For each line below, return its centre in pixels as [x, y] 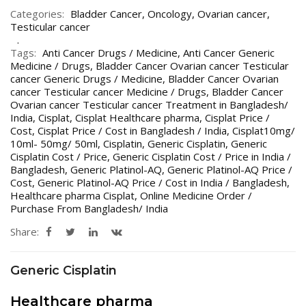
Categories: [37, 13]
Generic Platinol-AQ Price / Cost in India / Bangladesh [162, 182]
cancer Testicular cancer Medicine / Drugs [108, 91]
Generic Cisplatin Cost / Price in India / [202, 156]
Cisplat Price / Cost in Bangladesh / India [132, 130]
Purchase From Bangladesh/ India [89, 208]
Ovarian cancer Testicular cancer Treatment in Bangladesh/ [149, 104]
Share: [25, 231]
